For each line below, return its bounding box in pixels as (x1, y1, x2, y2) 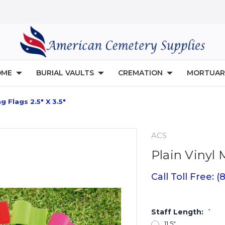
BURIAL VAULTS (36, 68, 94, 78)
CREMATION (118, 68, 163, 78)
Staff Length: (151, 207, 205, 217)
